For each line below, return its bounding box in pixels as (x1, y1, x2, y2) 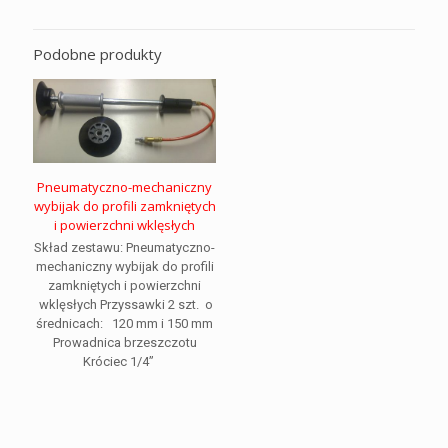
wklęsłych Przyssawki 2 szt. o (36, 296, 214, 312)
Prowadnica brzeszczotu (52, 334, 197, 350)
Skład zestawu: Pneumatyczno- (34, 239, 216, 255)
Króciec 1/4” (83, 353, 167, 369)
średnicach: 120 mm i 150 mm (36, 315, 214, 331)
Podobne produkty (33, 44, 162, 65)
